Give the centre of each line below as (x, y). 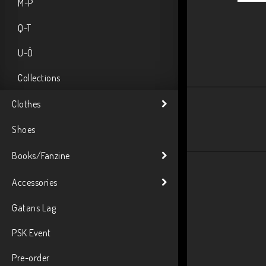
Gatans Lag (34, 208)
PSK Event (31, 233)
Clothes (26, 104)
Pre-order (31, 258)
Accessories (35, 182)
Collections (39, 78)
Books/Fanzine (41, 155)
